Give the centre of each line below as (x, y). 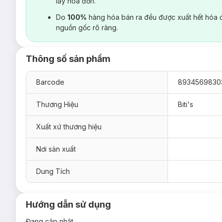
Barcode (50, 82)
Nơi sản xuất (56, 149)
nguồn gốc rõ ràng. (87, 27)
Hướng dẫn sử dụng (68, 204)
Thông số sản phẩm (68, 58)
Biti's (186, 104)
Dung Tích (53, 171)
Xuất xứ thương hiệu (69, 126)
